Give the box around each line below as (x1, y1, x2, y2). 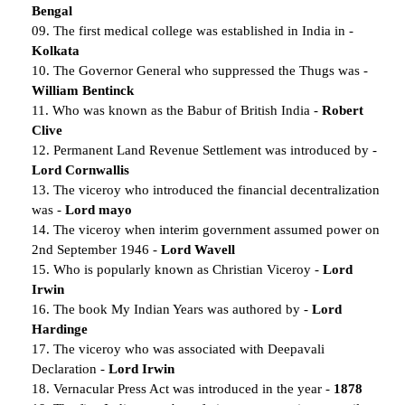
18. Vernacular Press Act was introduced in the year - (32, 381, 334, 396)
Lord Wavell (161, 241, 235, 257)
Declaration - (32, 361, 108, 376)
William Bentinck (32, 82, 134, 98)
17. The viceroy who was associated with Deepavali (32, 341, 325, 356)
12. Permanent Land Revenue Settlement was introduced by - (32, 142, 377, 157)
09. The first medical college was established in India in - (32, 23, 353, 38)
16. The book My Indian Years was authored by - (32, 301, 312, 316)
